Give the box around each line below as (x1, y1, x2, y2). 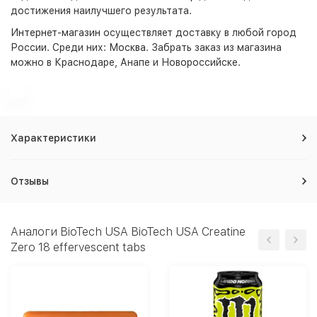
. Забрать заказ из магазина (146, 42, 282, 53)
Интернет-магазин (11, 27, 100, 38)
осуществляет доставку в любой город (100, 27, 296, 38)
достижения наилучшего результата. (11, 5, 192, 16)
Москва (109, 42, 146, 53)
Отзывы (11, 175, 49, 187)
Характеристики (11, 132, 96, 144)
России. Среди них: (11, 42, 109, 53)
